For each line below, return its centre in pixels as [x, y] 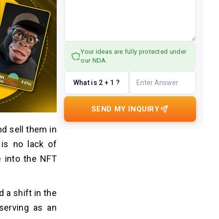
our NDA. [94, 60]
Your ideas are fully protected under [134, 52]
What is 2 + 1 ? [97, 82]
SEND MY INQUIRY [125, 109]
